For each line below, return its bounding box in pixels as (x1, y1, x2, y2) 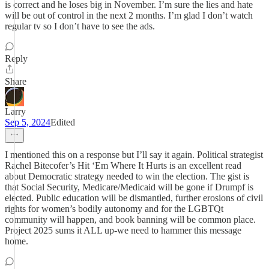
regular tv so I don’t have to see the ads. (5, 21, 155, 31)
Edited (50, 117, 75, 127)
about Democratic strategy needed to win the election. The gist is (5, 171, 249, 181)
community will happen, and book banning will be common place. (5, 214, 256, 225)
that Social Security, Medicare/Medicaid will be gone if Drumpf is (5, 182, 253, 192)
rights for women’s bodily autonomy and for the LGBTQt (5, 204, 223, 214)
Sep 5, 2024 (5, 117, 50, 127)
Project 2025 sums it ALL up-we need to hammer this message (5, 225, 241, 235)
